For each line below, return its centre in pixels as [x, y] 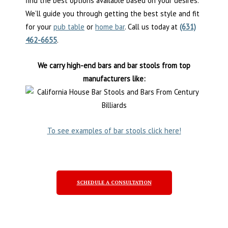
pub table [69, 26]
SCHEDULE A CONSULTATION [114, 182]
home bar [110, 26]
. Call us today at [152, 26]
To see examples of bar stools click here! [114, 130]
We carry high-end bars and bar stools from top [114, 65]
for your [39, 26]
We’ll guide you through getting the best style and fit [112, 13]
